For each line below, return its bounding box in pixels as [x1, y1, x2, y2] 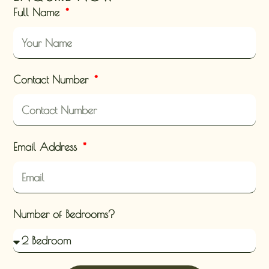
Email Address [13, 141, 81, 154]
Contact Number [13, 73, 92, 86]
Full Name [13, 6, 64, 19]
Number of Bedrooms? [13, 208, 116, 221]
